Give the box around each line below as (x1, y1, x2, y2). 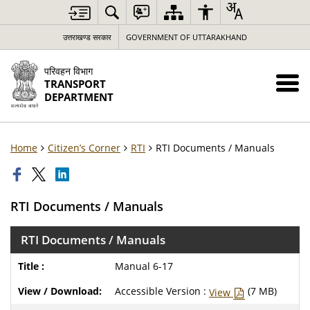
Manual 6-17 (115, 259, 173, 273)
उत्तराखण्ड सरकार (63, 32, 111, 42)
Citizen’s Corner (48, 141, 120, 154)
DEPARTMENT (44, 90, 113, 104)
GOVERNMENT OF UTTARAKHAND (126, 32, 247, 42)
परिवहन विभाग (44, 64, 93, 77)
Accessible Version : (115, 284, 206, 298)
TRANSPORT (44, 77, 106, 91)
